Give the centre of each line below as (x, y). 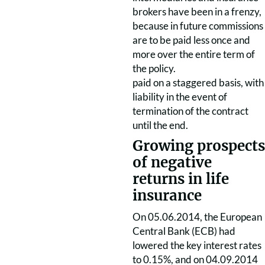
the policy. (154, 68)
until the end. (160, 125)
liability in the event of (180, 97)
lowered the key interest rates (197, 245)
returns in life (181, 179)
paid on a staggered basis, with (198, 83)
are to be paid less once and (191, 40)
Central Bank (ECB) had (184, 231)
